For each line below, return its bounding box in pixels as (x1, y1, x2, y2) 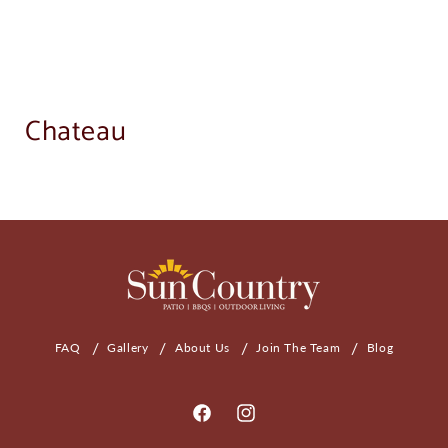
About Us (174, 340, 230, 355)
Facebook (190, 415, 262, 435)
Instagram (234, 415, 309, 435)
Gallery (107, 340, 149, 355)
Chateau (25, 109, 127, 155)
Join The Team (256, 340, 341, 355)
